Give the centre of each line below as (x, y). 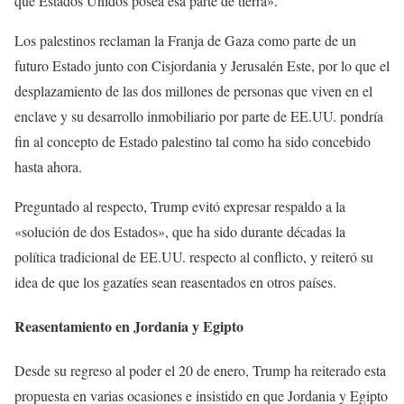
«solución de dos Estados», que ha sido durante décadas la (180, 231)
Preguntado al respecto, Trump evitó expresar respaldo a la (180, 206)
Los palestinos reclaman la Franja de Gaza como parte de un (185, 40)
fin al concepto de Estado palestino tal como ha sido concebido (193, 141)
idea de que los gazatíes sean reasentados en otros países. (175, 281)
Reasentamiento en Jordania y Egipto (129, 326)
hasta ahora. (48, 166)
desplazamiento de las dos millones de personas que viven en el (193, 90)
